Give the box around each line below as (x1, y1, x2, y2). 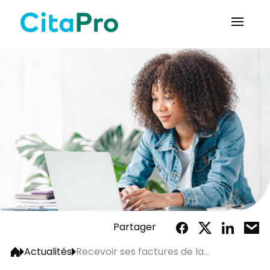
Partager (113, 220, 156, 236)
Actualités (24, 245, 72, 261)
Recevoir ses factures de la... (75, 245, 209, 261)
